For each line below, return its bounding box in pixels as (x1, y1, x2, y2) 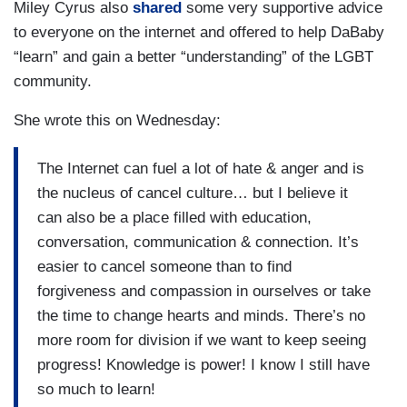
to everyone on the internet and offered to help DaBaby (14, 23, 384, 41)
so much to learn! (37, 381, 164, 399)
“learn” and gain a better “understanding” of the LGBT (14, 47, 373, 65)
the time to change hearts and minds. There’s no (37, 307, 365, 325)
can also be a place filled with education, (37, 209, 312, 227)
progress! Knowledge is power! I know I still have (37, 356, 370, 374)
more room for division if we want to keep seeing (37, 332, 366, 350)
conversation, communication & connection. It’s (37, 233, 359, 252)
